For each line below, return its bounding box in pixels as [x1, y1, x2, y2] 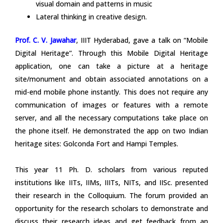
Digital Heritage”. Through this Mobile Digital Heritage [15, 48, 208, 58]
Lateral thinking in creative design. [36, 11, 147, 21]
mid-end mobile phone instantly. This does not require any [15, 87, 208, 97]
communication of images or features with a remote [15, 100, 208, 110]
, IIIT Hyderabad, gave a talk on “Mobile [76, 35, 209, 45]
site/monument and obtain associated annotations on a [15, 74, 208, 84]
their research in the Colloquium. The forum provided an [15, 190, 208, 200]
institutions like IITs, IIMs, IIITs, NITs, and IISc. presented [15, 177, 208, 187]
